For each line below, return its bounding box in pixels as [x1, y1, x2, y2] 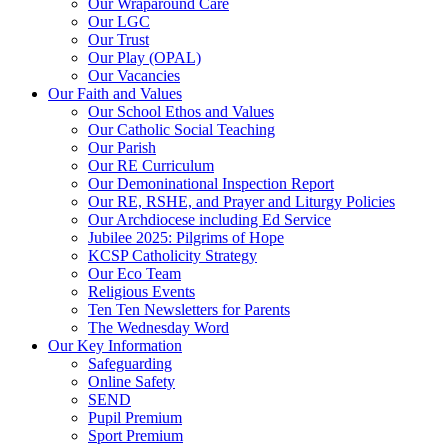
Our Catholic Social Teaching [88, 120, 275, 138]
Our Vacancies [88, 66, 180, 84]
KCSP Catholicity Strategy [88, 246, 257, 264]
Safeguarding [88, 354, 172, 372]
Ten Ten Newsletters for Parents [88, 300, 290, 318]
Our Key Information [48, 336, 182, 354]
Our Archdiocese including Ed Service [88, 210, 331, 228]
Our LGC [88, 12, 150, 30]
